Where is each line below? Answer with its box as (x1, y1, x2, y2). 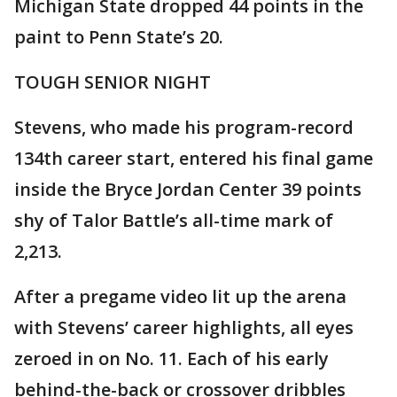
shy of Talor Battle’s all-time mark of (14, 208, 333, 232)
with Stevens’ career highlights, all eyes (14, 315, 354, 339)
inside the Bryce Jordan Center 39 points (14, 177, 362, 201)
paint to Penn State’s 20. (14, 25, 223, 49)
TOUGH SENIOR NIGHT (14, 70, 211, 94)
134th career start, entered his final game (14, 146, 373, 170)
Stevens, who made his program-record (14, 115, 354, 139)
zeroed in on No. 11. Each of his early (14, 346, 329, 370)
